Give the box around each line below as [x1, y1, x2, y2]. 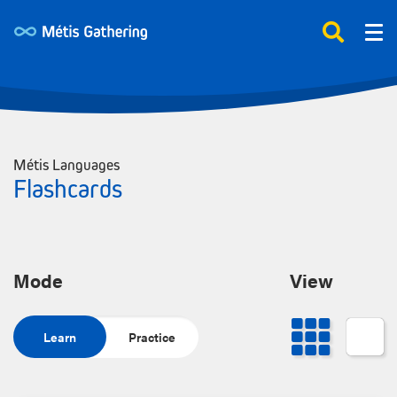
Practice [128, 327, 176, 346]
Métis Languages [13, 156, 120, 174]
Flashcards [13, 174, 122, 203]
